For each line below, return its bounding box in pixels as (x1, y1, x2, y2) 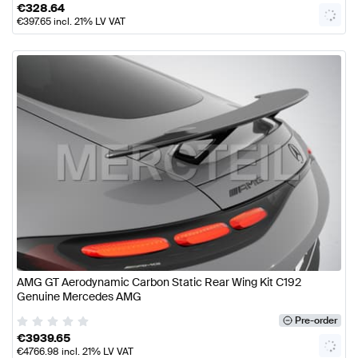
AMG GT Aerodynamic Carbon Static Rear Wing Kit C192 (17, 275, 301, 290)
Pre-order (294, 314, 337, 328)
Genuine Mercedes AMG (17, 289, 141, 304)
